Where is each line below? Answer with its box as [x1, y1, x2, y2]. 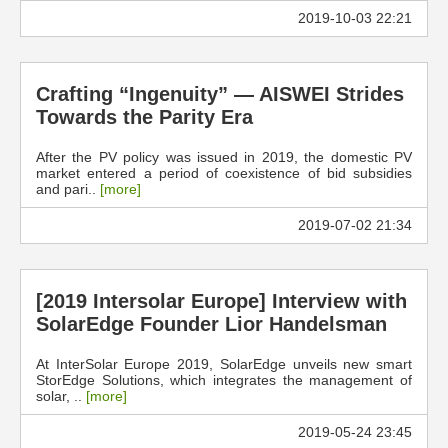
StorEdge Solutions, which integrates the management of [36, 372, 412, 388]
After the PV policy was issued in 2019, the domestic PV [36, 149, 412, 165]
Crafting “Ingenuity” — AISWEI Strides [36, 83, 404, 105]
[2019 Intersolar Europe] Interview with [36, 290, 407, 312]
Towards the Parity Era [36, 106, 253, 128]
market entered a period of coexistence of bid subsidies [36, 165, 412, 181]
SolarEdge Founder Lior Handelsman [36, 313, 387, 335]
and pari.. [36, 181, 100, 197]
